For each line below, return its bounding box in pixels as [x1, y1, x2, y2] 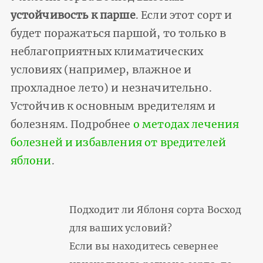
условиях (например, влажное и [10, 63, 192, 77]
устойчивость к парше [10, 9, 136, 22]
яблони [10, 154, 52, 168]
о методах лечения [133, 118, 240, 131]
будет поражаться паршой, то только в [10, 27, 227, 41]
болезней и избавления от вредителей [10, 136, 227, 150]
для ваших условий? [69, 222, 173, 234]
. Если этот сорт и [135, 9, 232, 22]
